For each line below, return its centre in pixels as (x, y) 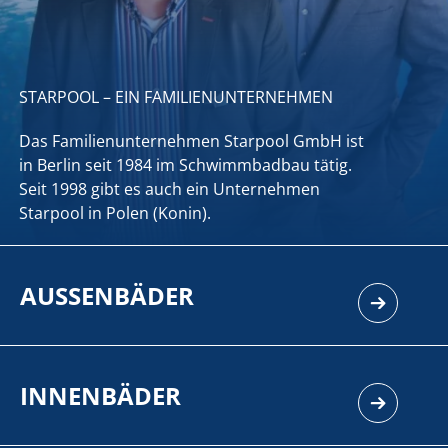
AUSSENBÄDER (107, 295)
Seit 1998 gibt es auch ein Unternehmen (169, 189)
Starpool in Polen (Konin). (114, 213)
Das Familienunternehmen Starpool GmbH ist (191, 141)
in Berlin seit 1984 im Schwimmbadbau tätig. (185, 165)
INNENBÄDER (100, 395)
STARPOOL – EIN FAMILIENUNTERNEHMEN (175, 97)
